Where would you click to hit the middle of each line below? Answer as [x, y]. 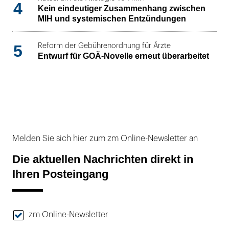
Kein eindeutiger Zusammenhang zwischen [122, 8]
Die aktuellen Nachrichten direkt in [103, 159]
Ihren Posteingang [60, 174]
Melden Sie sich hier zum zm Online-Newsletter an [105, 138]
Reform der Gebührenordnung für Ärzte [104, 46]
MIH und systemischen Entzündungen [112, 18]
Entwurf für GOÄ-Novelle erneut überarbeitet [123, 56]
